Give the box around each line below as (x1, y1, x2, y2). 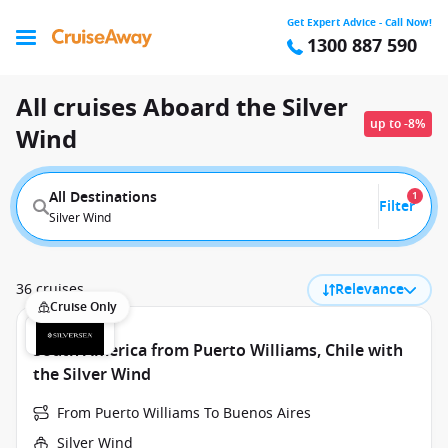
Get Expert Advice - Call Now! (287, 15, 432, 30)
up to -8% (370, 115, 426, 133)
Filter (379, 195, 415, 217)
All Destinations (49, 186, 157, 208)
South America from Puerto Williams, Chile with (33, 339, 403, 363)
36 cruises (16, 279, 84, 300)
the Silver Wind (33, 363, 151, 387)
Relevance (335, 279, 404, 300)
